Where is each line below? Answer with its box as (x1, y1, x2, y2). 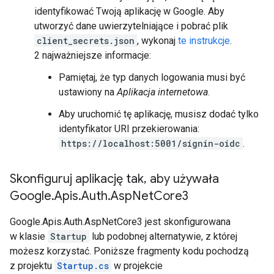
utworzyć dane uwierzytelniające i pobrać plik (34, 20, 228, 32)
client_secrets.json (37, 35, 135, 46)
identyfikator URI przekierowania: (59, 123, 199, 135)
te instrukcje (178, 35, 230, 46)
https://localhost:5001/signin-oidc (61, 138, 240, 149)
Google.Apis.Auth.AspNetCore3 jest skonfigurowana (10, 216, 231, 228)
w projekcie (111, 260, 163, 272)
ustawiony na (59, 86, 117, 98)
